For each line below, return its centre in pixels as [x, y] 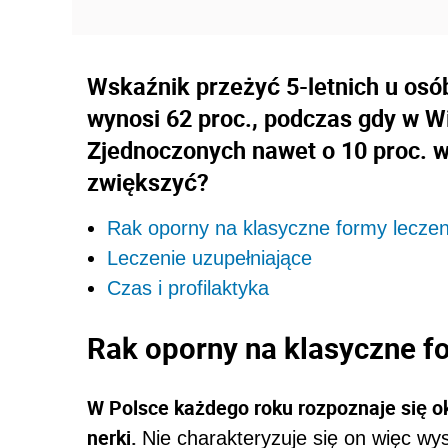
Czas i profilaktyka [191, 288]
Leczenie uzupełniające [209, 258]
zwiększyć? [148, 182]
